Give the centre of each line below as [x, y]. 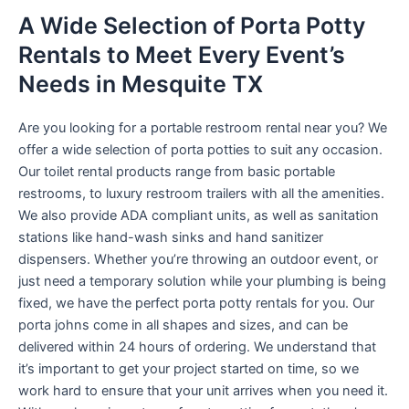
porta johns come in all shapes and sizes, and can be [183, 325]
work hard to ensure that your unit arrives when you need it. [203, 390]
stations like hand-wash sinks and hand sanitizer [171, 237]
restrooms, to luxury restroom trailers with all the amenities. [201, 193]
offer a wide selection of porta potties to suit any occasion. [200, 149]
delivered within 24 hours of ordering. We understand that [197, 346]
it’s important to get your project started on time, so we [189, 368]
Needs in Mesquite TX [141, 84]
